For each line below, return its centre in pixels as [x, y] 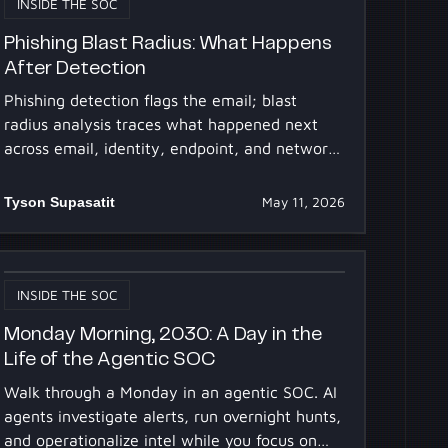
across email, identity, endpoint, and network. [172, 148]
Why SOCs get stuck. [81, 172]
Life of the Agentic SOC [110, 360]
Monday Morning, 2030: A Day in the [163, 335]
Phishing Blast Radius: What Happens [168, 43]
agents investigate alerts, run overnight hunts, [173, 415]
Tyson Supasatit [60, 202]
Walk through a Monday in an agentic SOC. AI [171, 391]
